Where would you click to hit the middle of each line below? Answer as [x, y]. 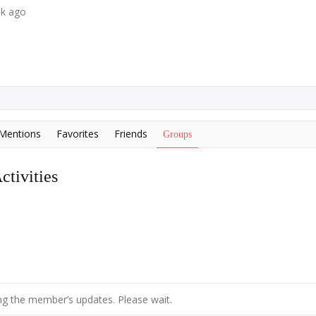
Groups [177, 134]
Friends [131, 134]
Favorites [78, 134]
